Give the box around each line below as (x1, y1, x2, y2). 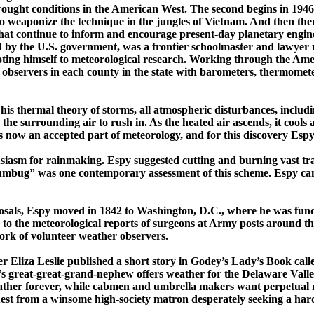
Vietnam (205, 15, 245, 28)
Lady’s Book (228, 255, 294, 268)
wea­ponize (8, 15, 57, 28)
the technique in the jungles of (57, 15, 202, 28)
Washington (137, 205, 193, 217)
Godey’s (191, 255, 228, 268)
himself (23, 53, 57, 66)
